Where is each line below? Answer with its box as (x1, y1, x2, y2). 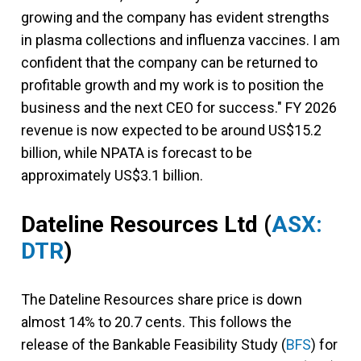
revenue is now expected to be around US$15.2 (21, 121, 322, 139)
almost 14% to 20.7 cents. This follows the (21, 313, 292, 330)
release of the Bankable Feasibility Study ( (21, 335, 286, 353)
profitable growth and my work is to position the (21, 76, 324, 93)
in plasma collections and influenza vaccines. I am (21, 31, 340, 48)
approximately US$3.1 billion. (21, 166, 203, 184)
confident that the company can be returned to (21, 53, 317, 71)
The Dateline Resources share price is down (21, 290, 302, 308)
